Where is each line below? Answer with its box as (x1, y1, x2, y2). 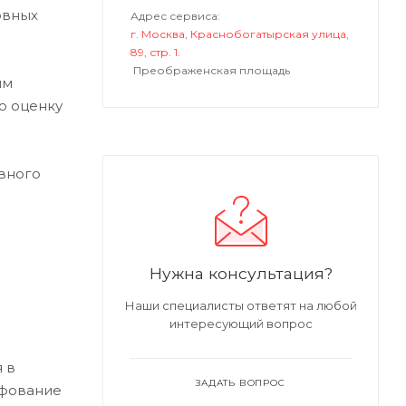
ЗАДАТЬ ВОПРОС (196, 377, 285, 390)
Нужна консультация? (149, 264, 333, 284)
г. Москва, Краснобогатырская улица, (130, 27, 349, 42)
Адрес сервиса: (130, 9, 220, 24)
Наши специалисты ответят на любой (124, 298, 357, 314)
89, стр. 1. (130, 45, 180, 60)
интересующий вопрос (169, 316, 313, 332)
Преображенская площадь (133, 63, 290, 78)
